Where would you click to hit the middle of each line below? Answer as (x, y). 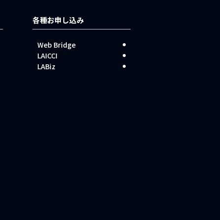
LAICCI (47, 55)
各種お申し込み (58, 20)
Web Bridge (56, 45)
